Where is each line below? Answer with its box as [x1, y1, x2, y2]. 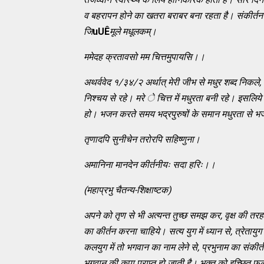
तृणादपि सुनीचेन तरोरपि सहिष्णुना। [84, 133, 200, 145]
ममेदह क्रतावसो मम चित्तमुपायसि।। [84, 51, 205, 62]
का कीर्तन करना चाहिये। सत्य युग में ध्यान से [84, 225, 230, 237]
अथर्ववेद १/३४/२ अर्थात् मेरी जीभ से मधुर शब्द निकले [84, 76, 259, 88]
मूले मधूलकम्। [110, 25, 157, 37]
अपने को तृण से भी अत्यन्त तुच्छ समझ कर [84, 209, 220, 221]
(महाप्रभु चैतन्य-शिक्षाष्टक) [84, 184, 171, 196]
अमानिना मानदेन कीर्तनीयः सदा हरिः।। [84, 159, 216, 170]
